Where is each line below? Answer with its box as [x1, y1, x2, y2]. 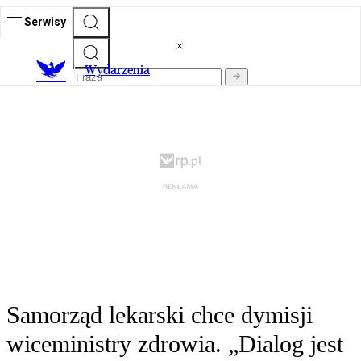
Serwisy [24, 15, 66, 28]
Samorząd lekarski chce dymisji [6, 301, 313, 329]
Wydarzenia [85, 62, 150, 78]
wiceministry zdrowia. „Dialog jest [6, 330, 343, 358]
